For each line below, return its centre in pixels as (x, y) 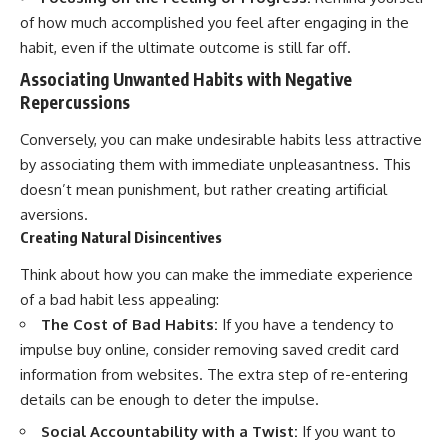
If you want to (347, 432)
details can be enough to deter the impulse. (169, 399)
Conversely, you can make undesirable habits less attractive (221, 140)
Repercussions (75, 101)
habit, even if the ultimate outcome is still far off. (185, 48)
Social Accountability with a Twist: (169, 432)
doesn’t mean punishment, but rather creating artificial (203, 190)
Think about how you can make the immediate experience (216, 274)
